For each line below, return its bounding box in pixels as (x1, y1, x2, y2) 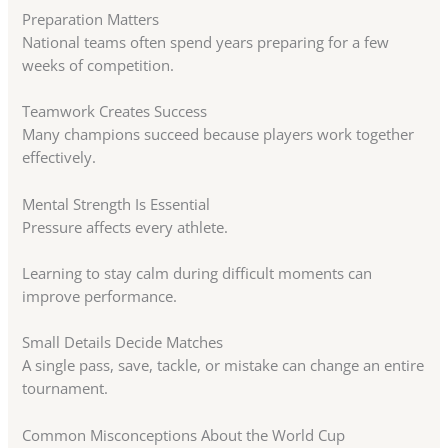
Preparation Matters (22, 9, 160, 30)
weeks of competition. (22, 55, 175, 76)
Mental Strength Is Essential (22, 193, 211, 214)
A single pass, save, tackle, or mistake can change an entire (22, 355, 425, 376)
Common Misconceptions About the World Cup (22, 424, 346, 445)
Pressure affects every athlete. (22, 216, 229, 237)
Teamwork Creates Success (22, 101, 208, 122)
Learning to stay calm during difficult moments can (22, 263, 373, 284)
